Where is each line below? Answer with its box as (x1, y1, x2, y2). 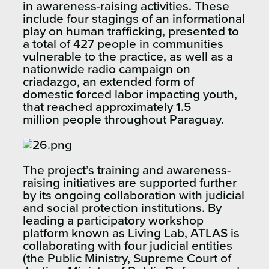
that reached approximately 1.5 (23, 100, 192, 113)
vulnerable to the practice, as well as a (23, 50, 233, 63)
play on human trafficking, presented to (23, 25, 239, 38)
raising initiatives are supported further (23, 176, 237, 189)
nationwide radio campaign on (23, 62, 190, 76)
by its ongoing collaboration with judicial (23, 189, 244, 202)
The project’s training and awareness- (23, 163, 231, 177)
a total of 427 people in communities (23, 37, 223, 50)
